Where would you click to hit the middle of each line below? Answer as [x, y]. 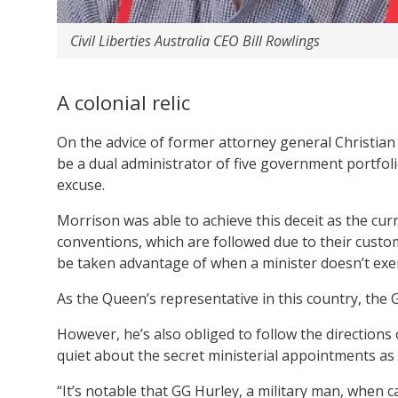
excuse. [81, 184]
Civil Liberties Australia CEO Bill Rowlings [195, 40]
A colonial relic [123, 102]
